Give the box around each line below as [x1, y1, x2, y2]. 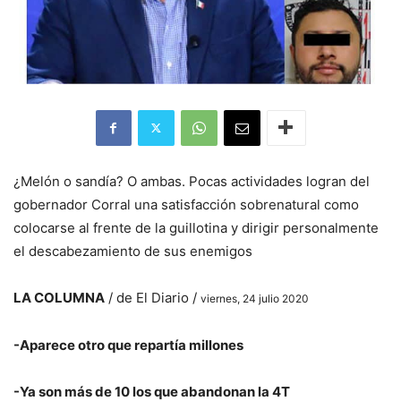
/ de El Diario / [105, 288, 200, 306]
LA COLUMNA [13, 288, 105, 306]
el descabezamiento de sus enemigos [13, 242, 252, 260]
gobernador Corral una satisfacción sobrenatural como [13, 195, 359, 213]
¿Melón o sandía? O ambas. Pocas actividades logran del [13, 172, 370, 190]
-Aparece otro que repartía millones [13, 336, 243, 354]
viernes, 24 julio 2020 [200, 291, 309, 305]
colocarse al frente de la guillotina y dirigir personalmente [13, 218, 379, 236]
